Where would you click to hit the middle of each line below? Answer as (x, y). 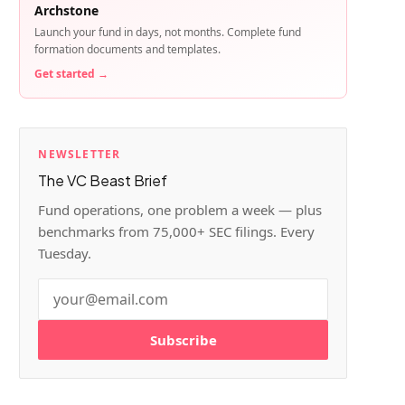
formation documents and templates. (128, 49)
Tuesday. (65, 253)
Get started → (72, 74)
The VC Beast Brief (103, 180)
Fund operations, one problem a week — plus (180, 210)
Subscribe (183, 340)
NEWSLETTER (80, 154)
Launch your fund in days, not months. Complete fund (168, 32)
